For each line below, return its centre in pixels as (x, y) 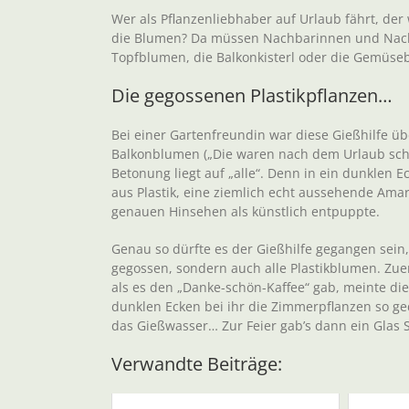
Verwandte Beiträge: (197, 364)
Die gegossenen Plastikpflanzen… (252, 96)
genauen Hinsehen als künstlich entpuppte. (246, 212)
